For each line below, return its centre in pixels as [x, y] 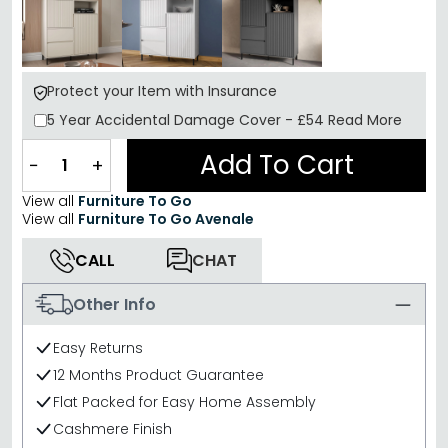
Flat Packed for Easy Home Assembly [184, 402]
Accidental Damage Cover [190, 120]
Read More [365, 120]
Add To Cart [276, 165]
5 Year [71, 120]
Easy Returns [98, 348]
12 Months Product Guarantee [158, 375]
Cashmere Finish [112, 429]
